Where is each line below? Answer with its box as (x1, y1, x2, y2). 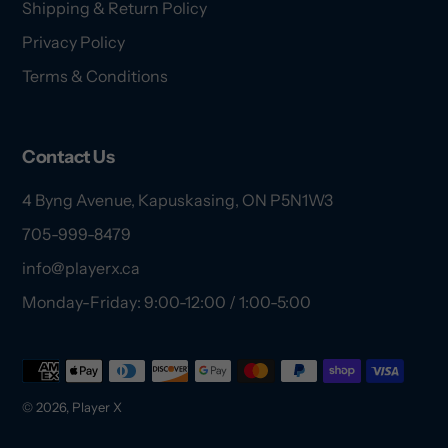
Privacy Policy (22, 31, 125, 52)
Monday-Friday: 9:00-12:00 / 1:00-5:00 (22, 292, 311, 313)
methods (21, 374, 88, 395)
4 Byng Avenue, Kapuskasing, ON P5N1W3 (22, 190, 333, 211)
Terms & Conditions (22, 65, 168, 86)
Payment (21, 350, 89, 371)
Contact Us (22, 145, 114, 168)
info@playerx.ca (22, 258, 140, 279)
